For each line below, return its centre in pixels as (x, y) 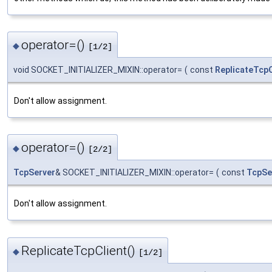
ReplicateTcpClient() (80, 250)
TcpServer (34, 173)
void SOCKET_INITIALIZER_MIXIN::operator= (98, 70)
